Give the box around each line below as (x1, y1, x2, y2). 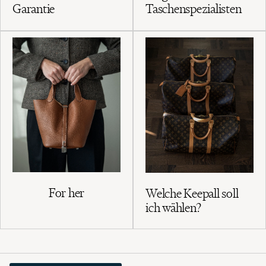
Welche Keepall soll (145, 185, 239, 201)
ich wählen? (145, 199, 201, 216)
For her (48, 185, 85, 201)
